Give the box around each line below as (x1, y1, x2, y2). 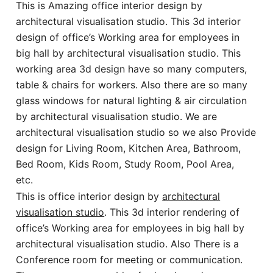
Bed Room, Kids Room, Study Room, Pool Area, (16, 158, 235, 171)
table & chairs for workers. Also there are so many (16, 79, 248, 91)
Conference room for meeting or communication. (16, 253, 243, 266)
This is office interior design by (16, 190, 163, 203)
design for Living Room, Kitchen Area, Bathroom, (16, 142, 241, 155)
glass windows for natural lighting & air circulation (16, 94, 247, 107)
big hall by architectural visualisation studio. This (16, 47, 241, 60)
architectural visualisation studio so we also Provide (16, 126, 257, 139)
